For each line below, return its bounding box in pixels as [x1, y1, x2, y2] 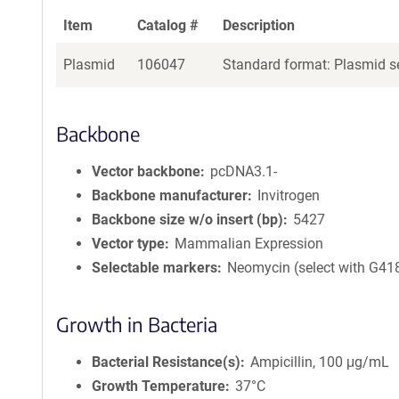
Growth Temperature [92, 378, 225, 395]
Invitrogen [257, 187, 321, 204]
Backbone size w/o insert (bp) [92, 211, 283, 228]
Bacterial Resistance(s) [92, 354, 240, 370]
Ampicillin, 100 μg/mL [250, 354, 390, 370]
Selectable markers [92, 259, 217, 276]
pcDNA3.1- [210, 163, 278, 180]
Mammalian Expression [175, 235, 324, 252]
